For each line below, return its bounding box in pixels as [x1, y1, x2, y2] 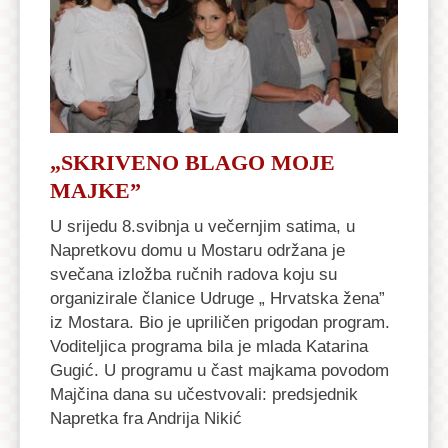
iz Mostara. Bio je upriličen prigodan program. [50, 311, 390, 332]
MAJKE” [50, 178, 141, 204]
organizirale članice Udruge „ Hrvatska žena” [50, 287, 385, 308]
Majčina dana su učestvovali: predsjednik [50, 383, 358, 404]
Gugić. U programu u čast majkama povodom [50, 359, 389, 380]
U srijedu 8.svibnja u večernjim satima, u [50, 215, 355, 236]
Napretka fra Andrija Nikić [50, 407, 242, 428]
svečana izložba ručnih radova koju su [50, 263, 337, 284]
